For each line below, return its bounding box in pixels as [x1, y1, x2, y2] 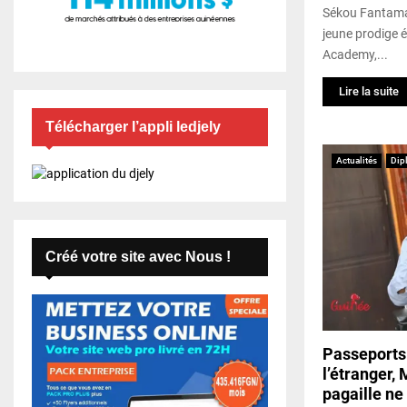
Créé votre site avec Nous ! [45, 249, 231, 265]
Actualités [336, 154, 377, 165]
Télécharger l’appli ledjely [45, 119, 221, 135]
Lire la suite [339, 84, 399, 98]
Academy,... [323, 46, 388, 62]
